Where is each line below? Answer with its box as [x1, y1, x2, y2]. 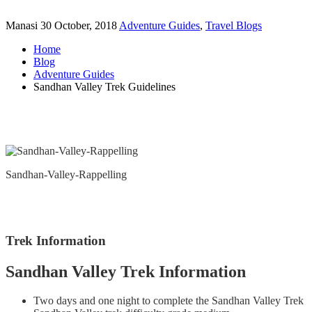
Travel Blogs [205, 19, 262, 31]
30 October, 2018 [40, 19, 119, 31]
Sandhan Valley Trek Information [6, 262, 246, 281]
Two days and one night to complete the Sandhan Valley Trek [33, 295, 304, 307]
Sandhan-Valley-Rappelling [6, 168, 127, 180]
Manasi [6, 19, 40, 31]
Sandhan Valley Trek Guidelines [33, 80, 175, 93]
